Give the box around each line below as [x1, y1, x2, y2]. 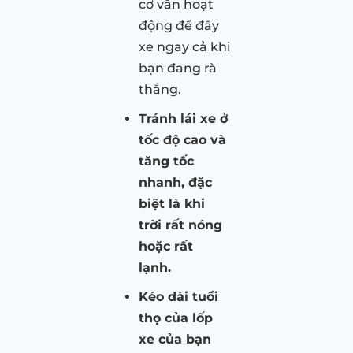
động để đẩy [139, 17, 219, 33]
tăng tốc [139, 153, 194, 169]
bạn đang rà [139, 60, 217, 76]
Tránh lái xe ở [139, 110, 228, 126]
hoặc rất [139, 238, 193, 254]
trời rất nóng [139, 217, 222, 232]
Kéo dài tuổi [139, 288, 218, 304]
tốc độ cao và [139, 132, 226, 147]
